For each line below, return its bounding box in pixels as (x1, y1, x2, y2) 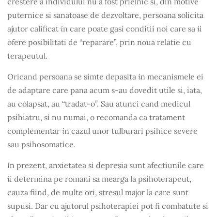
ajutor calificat (7, 24, 61, 34)
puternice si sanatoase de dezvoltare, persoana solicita (7, 10, 203, 20)
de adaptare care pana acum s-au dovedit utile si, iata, (7, 85, 202, 95)
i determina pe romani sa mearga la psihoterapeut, (10, 174, 191, 184)
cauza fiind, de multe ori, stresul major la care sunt (7, 187, 188, 198)
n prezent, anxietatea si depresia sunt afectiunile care (10, 160, 204, 170)
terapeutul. (7, 51, 47, 61)
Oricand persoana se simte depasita (7, 72, 138, 82)
